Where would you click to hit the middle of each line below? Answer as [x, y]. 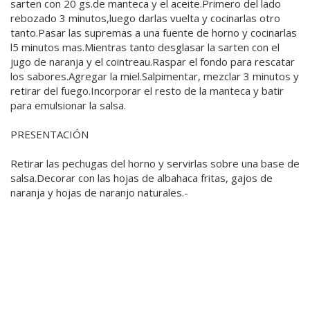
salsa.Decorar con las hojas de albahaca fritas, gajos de [142, 177]
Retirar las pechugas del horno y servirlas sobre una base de [155, 163]
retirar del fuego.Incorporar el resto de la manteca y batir [147, 90]
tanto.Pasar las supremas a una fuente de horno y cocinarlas [154, 32]
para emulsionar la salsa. [68, 105]
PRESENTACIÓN [49, 134]
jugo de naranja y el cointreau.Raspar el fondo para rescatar [153, 61]
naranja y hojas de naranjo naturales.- [99, 192]
